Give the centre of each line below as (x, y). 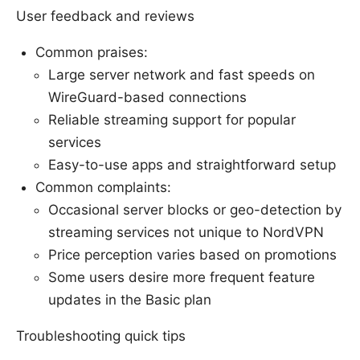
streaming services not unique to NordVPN (186, 232)
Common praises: (92, 52)
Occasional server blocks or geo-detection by (195, 209)
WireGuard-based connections (147, 97)
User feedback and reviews (105, 16)
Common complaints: (103, 187)
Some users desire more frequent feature (182, 277)
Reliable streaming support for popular (172, 119)
